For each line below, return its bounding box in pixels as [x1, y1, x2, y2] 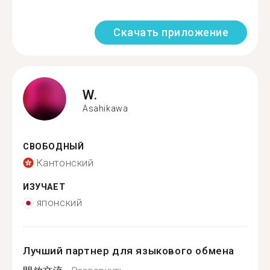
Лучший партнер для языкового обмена [23, 245, 235, 257]
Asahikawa [83, 103, 128, 113]
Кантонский [36, 157, 94, 169]
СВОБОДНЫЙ [23, 142, 84, 152]
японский [36, 197, 83, 209]
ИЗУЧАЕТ [23, 181, 66, 192]
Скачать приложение [113, 26, 228, 39]
